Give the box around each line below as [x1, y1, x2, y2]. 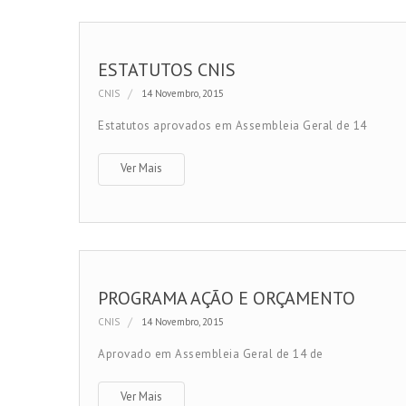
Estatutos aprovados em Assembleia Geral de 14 [98, 118, 367, 133]
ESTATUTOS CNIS [98, 58, 236, 82]
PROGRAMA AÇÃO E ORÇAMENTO [98, 286, 355, 310]
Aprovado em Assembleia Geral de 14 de [98, 346, 324, 362]
